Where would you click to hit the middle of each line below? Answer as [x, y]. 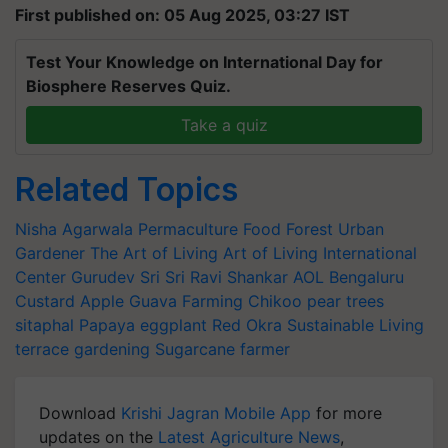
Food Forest [288, 229]
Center [40, 277]
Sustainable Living [355, 325]
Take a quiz [224, 125]
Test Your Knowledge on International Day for [204, 62]
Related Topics [126, 189]
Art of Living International [320, 253]
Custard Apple [69, 301]
